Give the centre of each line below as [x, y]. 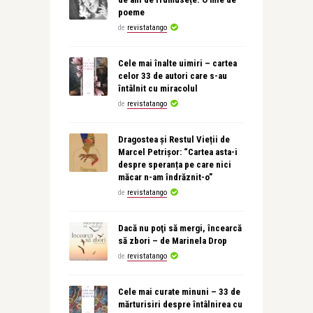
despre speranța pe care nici [174, 165]
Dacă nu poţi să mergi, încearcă [180, 228]
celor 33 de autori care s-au [172, 76]
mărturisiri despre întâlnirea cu [180, 304]
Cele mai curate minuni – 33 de [179, 292]
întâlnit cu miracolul [158, 88]
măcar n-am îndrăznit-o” [165, 177]
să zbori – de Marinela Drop [172, 241]
